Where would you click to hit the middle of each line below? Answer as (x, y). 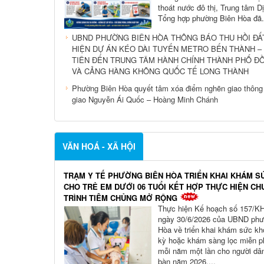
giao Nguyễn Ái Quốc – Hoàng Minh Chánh (145, 99)
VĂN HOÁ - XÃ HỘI (99, 146)
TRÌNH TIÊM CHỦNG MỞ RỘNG (121, 198)
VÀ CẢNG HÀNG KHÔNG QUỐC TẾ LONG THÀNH (160, 71)
